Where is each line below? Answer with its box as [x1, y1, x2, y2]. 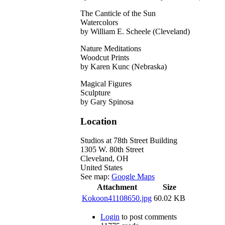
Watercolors [80, 18, 118, 27]
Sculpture [80, 88, 110, 97]
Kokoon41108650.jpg [82, 194, 152, 203]
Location [80, 116, 117, 127]
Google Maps [111, 172, 155, 181]
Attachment [96, 183, 137, 192]
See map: [80, 172, 111, 181]
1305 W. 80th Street [80, 145, 144, 154]
